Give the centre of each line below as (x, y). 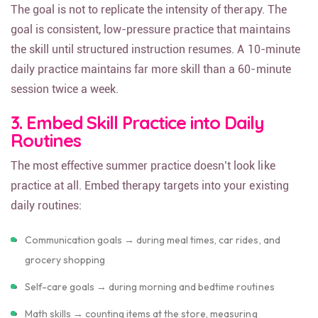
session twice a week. (65, 97)
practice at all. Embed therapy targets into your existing (150, 193)
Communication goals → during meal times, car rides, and (153, 248)
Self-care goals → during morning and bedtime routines (150, 295)
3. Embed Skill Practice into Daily (137, 130)
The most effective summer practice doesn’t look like (143, 174)
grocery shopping (65, 268)
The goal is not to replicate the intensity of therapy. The (149, 17)
